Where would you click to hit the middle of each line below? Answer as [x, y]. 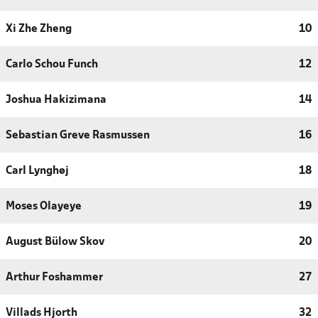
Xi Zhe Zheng [39, 29]
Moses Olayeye [44, 207]
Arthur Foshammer [54, 278]
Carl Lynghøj [37, 171]
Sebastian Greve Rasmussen [78, 136]
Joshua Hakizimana [56, 100]
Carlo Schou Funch [52, 65]
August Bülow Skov [55, 242]
